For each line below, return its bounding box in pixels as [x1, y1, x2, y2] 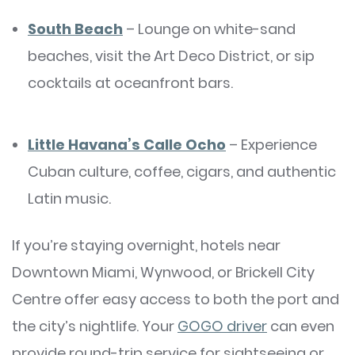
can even [267, 316, 334, 337]
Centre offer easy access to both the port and [12, 289, 339, 310]
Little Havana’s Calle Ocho [28, 135, 226, 155]
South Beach [28, 19, 123, 40]
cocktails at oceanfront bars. [28, 73, 233, 94]
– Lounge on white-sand [123, 19, 296, 40]
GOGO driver [177, 316, 267, 337]
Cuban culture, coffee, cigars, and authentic [28, 162, 336, 182]
